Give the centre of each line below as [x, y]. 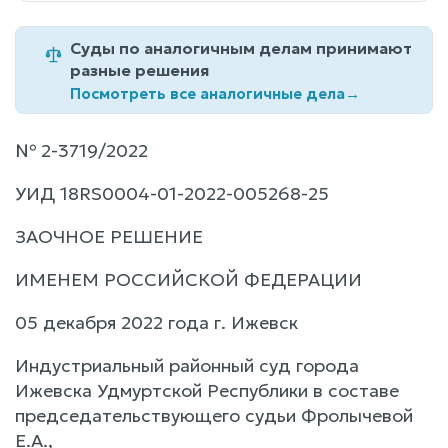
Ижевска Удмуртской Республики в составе [207, 390]
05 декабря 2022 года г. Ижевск [156, 322]
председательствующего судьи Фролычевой [214, 415]
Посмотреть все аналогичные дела [207, 93]
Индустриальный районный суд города [187, 365]
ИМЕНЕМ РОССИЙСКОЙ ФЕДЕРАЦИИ [188, 279]
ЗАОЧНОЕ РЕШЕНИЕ [109, 236]
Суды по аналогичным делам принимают [241, 47]
